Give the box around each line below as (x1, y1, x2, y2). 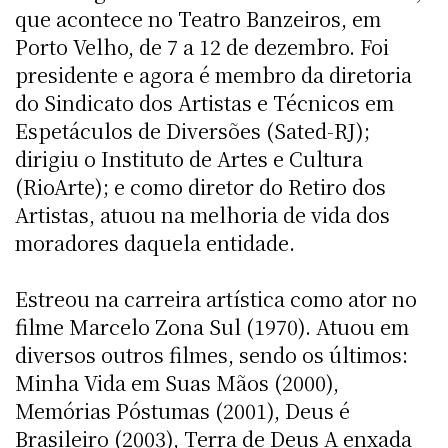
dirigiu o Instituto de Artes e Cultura (15, 143, 363, 173)
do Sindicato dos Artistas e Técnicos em (15, 87, 394, 117)
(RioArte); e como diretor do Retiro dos (15, 171, 386, 201)
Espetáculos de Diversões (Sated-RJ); (15, 115, 370, 145)
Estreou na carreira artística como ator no (15, 283, 417, 313)
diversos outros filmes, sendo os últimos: (15, 339, 408, 369)
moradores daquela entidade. (15, 227, 295, 257)
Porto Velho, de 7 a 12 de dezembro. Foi (15, 31, 389, 61)
